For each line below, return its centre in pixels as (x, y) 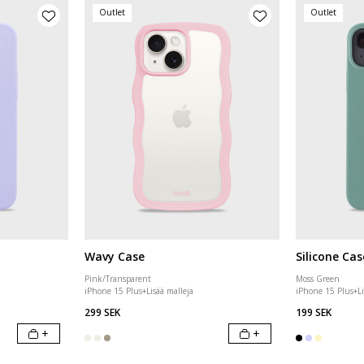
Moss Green (318, 279)
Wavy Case (115, 256)
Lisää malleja (170, 291)
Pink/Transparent (118, 279)
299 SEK (102, 312)
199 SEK (314, 312)
